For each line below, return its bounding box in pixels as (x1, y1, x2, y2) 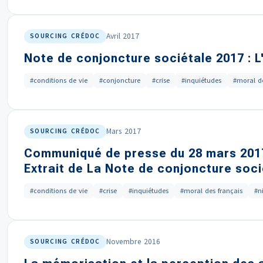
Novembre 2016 (106, 236, 160, 247)
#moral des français (180, 186, 242, 195)
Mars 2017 (106, 126, 141, 137)
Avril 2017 (106, 31, 139, 42)
